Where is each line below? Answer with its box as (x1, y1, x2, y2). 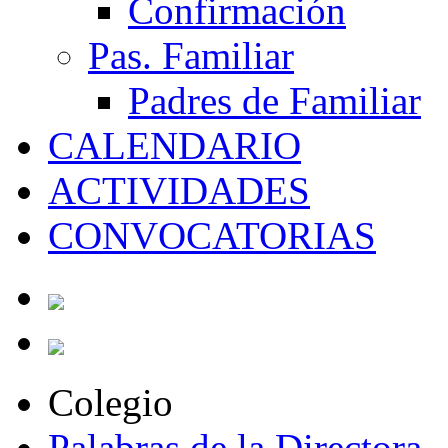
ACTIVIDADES (48, 169, 310, 212)
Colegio (48, 381, 173, 424)
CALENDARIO (48, 124, 301, 167)
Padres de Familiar (128, 79, 421, 122)
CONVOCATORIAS (48, 214, 376, 257)
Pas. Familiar (88, 34, 294, 77)
